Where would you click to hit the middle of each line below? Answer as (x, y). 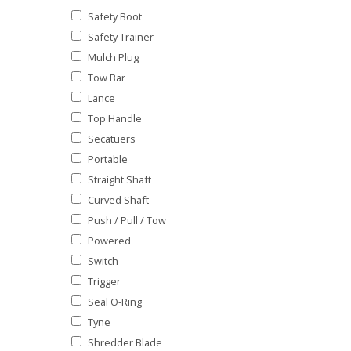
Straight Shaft (119, 179)
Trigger (104, 281)
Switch (103, 261)
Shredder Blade (125, 342)
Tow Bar (107, 77)
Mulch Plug (113, 57)
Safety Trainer (121, 36)
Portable (108, 159)
